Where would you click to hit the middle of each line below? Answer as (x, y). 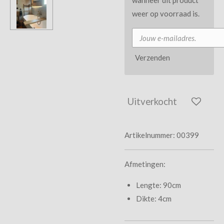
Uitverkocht (152, 101)
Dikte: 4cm (153, 198)
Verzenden (152, 57)
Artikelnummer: (150, 135)
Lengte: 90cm (158, 185)
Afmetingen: (145, 164)
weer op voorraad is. (166, 13)
